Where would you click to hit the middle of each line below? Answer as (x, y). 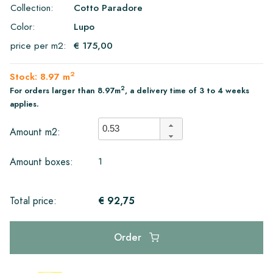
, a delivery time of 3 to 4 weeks (187, 90)
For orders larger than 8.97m (65, 90)
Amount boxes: (41, 162)
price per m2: (38, 45)
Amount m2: (35, 132)
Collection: (32, 8)
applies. (24, 104)
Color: (23, 27)
